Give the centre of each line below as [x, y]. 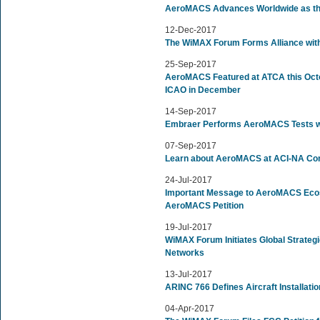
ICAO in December [203, 90]
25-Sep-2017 [191, 64]
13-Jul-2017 [189, 274]
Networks [185, 253]
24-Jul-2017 [189, 180]
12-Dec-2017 [191, 30]
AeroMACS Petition [204, 206]
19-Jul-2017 [189, 227]
